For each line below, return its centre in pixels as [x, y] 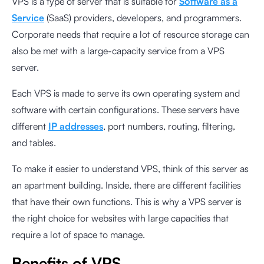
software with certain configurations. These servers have [126, 110]
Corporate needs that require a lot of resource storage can [131, 34]
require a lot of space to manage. [78, 235]
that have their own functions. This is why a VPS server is [127, 202]
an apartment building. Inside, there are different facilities [126, 185]
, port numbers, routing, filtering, [169, 126]
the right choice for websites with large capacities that [120, 218]
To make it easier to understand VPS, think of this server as [130, 169]
